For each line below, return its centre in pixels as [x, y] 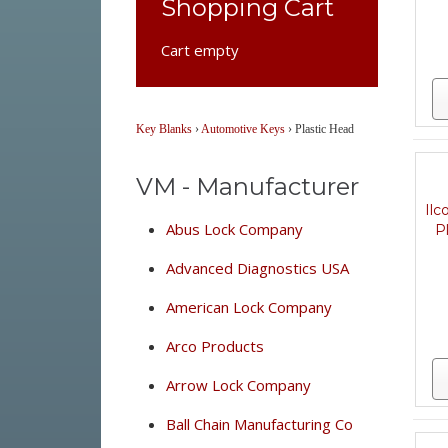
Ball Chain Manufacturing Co [259, 424]
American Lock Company [248, 307]
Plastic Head [324, 129]
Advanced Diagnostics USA [257, 268]
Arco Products [214, 346]
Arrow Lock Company [238, 385]
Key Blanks [163, 129]
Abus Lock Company [234, 229]
